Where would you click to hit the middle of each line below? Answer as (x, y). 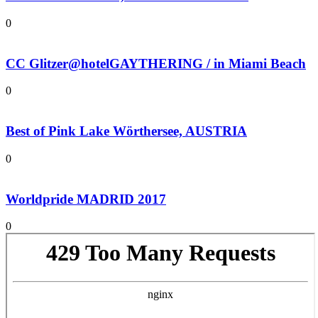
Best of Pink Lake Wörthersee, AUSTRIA (126, 131)
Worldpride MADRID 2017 (86, 199)
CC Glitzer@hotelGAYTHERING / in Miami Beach (156, 63)
